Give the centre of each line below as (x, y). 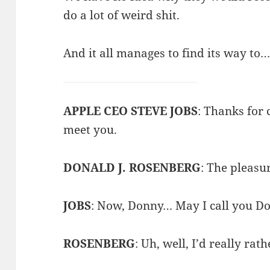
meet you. (90, 130)
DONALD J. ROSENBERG (132, 168)
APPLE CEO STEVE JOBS (131, 111)
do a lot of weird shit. (122, 15)
